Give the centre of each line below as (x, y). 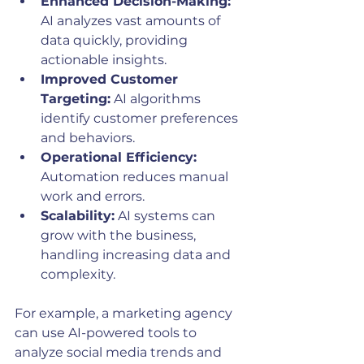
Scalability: (78, 216)
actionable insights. (104, 60)
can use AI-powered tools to (107, 333)
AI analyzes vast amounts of (132, 21)
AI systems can (167, 216)
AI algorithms (157, 99)
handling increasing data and (137, 255)
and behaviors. (88, 138)
